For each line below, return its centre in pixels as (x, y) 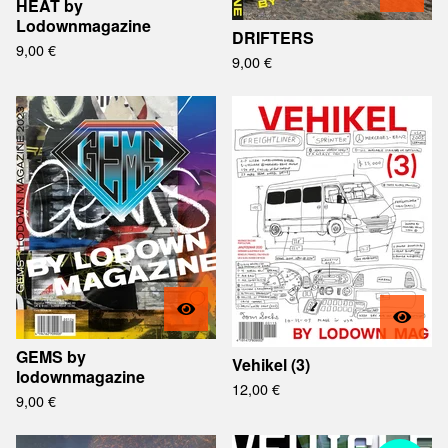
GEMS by (51, 356)
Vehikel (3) (271, 364)
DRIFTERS (273, 37)
